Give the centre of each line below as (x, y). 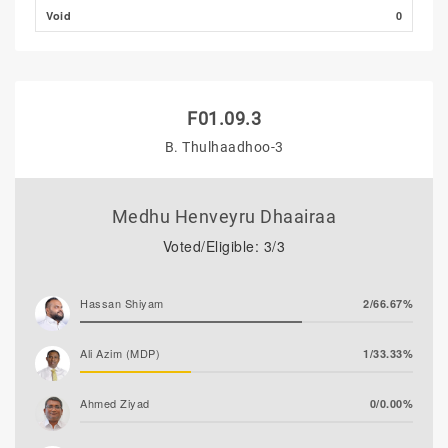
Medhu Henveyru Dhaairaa (224, 216)
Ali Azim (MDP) (120, 353)
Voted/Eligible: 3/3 (224, 246)
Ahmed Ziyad (115, 403)
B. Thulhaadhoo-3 (224, 147)
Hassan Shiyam (122, 303)
